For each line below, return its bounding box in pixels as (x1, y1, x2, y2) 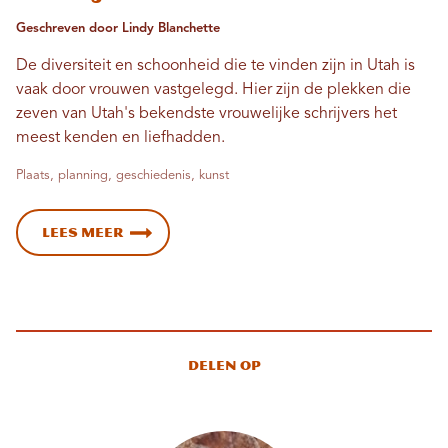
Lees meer (42, 225, 123, 241)
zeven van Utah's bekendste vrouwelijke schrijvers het (16, 106, 397, 123)
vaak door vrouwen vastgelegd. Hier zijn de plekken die (16, 82, 411, 99)
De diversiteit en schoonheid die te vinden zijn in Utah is (16, 58, 415, 75)
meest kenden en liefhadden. (16, 130, 225, 147)
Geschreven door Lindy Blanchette (16, 22, 220, 36)
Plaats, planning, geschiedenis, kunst (16, 169, 229, 183)
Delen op (187, 358, 261, 374)
